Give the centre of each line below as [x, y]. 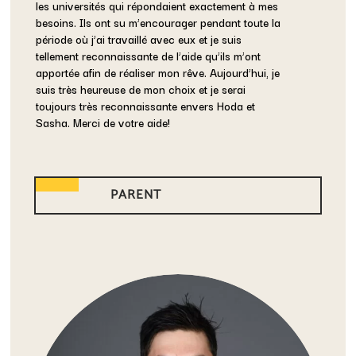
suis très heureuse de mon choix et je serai [141, 89]
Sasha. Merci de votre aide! [103, 123]
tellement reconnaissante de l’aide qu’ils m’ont [149, 56]
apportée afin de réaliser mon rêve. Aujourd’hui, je [158, 73]
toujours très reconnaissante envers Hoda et [146, 106]
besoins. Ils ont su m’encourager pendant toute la [159, 23]
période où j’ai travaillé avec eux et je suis [139, 39]
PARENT [136, 195]
